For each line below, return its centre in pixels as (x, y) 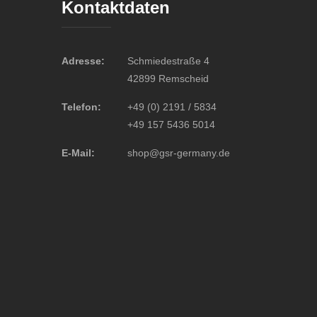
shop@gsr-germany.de (178, 153)
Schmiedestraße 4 (168, 61)
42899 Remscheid (168, 79)
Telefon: (81, 107)
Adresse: (83, 61)
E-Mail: (78, 153)
